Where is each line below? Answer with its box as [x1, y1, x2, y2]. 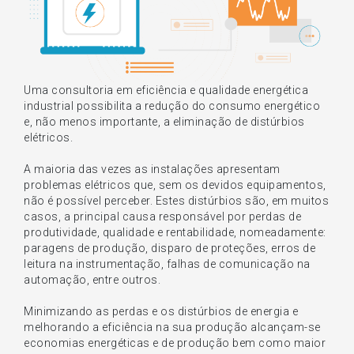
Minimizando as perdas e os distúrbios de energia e [24, 304, 298, 318]
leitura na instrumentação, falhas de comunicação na [24, 257, 311, 270]
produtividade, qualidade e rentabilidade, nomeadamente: [24, 225, 326, 239]
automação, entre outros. [24, 273, 160, 286]
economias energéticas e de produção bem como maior [24, 336, 326, 349]
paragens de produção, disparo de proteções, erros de [24, 241, 315, 254]
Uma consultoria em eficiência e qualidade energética [24, 83, 308, 96]
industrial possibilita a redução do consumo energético [24, 99, 320, 112]
